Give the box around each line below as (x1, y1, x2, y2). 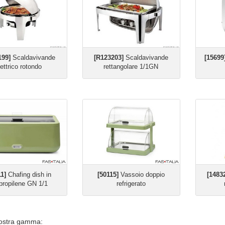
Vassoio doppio (118, 171, 165, 178)
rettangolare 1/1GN (103, 63, 159, 70)
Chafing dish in (6, 171, 51, 178)
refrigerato (116, 180, 146, 187)
